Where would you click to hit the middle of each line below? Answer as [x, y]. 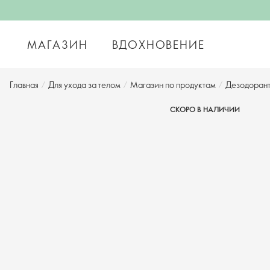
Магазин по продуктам [173, 85]
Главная [24, 85]
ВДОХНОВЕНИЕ [158, 44]
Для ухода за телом [84, 85]
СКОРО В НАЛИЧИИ [205, 109]
